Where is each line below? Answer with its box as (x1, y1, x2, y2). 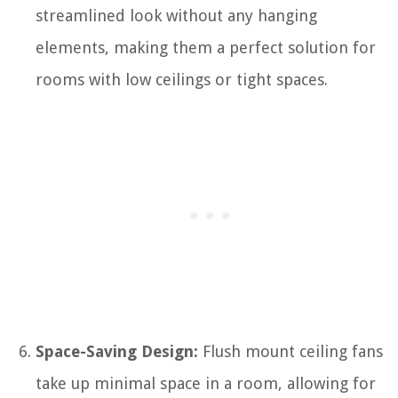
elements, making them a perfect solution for (36, 37, 376, 57)
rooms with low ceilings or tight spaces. (36, 69, 328, 89)
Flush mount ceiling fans (198, 341, 383, 361)
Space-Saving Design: (36, 341, 198, 361)
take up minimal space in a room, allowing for (36, 373, 376, 393)
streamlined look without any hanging (36, 5, 317, 25)
